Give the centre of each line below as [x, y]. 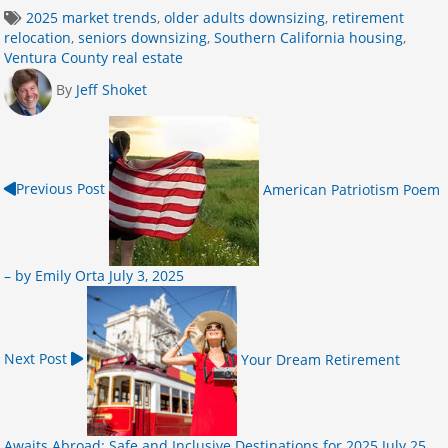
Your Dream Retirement [320, 359]
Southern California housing [308, 37]
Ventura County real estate [93, 57]
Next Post [37, 359]
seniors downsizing [142, 37]
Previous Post [60, 189]
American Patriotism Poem [351, 189]
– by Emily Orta [54, 275]
